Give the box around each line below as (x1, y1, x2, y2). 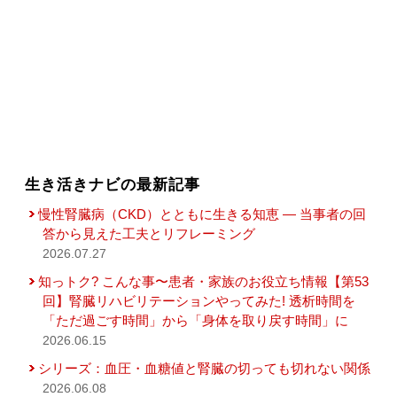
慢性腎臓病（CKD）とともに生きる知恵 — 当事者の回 (38, 206, 367, 222)
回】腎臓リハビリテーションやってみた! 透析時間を (43, 293, 356, 309)
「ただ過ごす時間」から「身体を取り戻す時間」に (43, 313, 349, 329)
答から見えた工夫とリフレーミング (43, 226, 256, 242)
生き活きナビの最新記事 (25, 175, 201, 194)
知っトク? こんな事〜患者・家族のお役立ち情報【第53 (38, 274, 370, 290)
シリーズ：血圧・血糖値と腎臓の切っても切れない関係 (38, 361, 371, 377)
